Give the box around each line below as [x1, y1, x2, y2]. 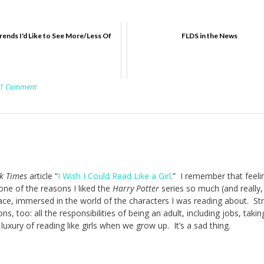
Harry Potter [113, 182, 159, 194]
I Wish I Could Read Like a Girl [58, 170, 171, 181]
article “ [27, 170, 58, 181]
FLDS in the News [181, 31, 238, 40]
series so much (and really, [159, 182, 263, 194]
